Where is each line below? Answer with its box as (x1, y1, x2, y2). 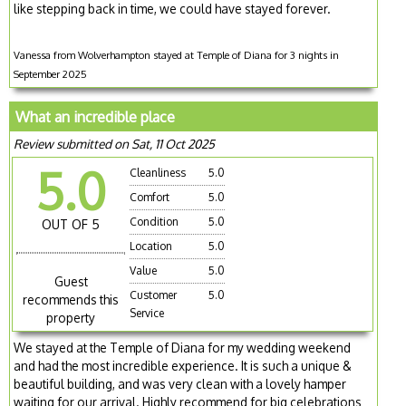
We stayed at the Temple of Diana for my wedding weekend (14, 340, 352, 356)
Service (130, 305, 165, 320)
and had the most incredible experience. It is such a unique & (14, 358, 353, 374)
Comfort (130, 189, 170, 204)
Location (130, 238, 173, 253)
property (46, 310, 96, 326)
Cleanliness (130, 165, 187, 179)
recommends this (23, 292, 120, 308)
